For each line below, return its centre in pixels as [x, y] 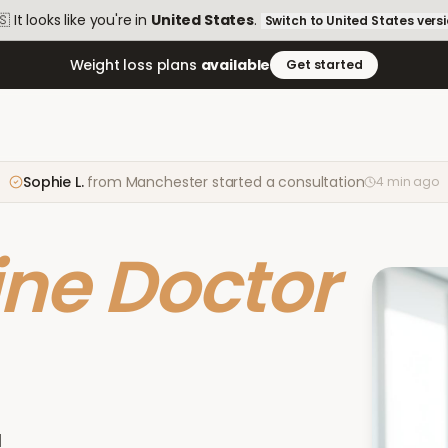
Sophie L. [53, 182]
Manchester [167, 182]
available [235, 65]
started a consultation [288, 182]
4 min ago [407, 181]
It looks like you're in [80, 20]
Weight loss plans [135, 65]
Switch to [295, 20]
